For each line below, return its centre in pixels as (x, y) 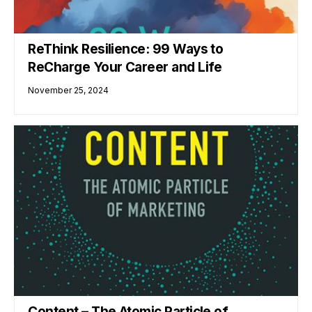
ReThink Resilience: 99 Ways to (126, 49)
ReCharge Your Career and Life (127, 67)
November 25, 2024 (69, 90)
